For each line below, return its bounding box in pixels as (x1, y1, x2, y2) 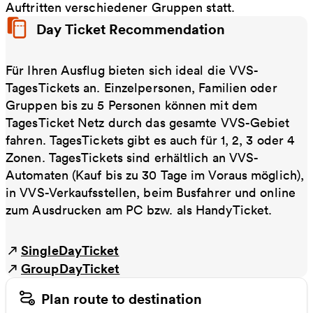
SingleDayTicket (21, 241, 119, 259)
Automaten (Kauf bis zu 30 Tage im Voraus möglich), (6, 166, 305, 183)
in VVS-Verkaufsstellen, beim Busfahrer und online (6, 184, 296, 201)
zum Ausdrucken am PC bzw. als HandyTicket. (6, 201, 276, 218)
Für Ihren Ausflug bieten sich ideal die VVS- (6, 61, 259, 78)
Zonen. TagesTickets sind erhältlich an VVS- (6, 149, 259, 166)
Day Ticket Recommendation (36, 19, 226, 38)
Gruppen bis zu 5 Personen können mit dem (6, 96, 258, 113)
